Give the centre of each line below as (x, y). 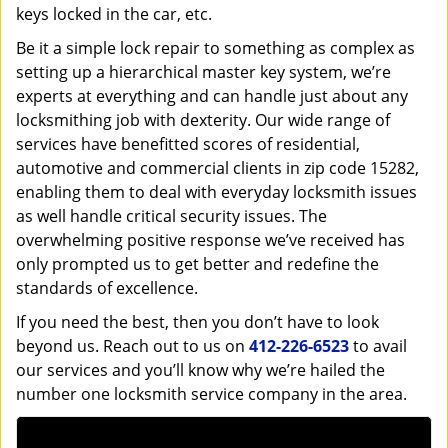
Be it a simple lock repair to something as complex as (215, 48)
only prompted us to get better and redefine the (197, 264)
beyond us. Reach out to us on (132, 346)
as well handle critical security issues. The (171, 216)
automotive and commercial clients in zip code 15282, (217, 168)
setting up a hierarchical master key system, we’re (203, 72)
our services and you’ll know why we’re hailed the (200, 370)
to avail (378, 346)
